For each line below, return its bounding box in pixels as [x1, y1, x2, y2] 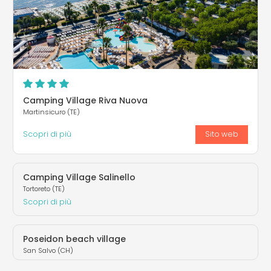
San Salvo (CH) [23, 245, 73, 255]
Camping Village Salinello [23, 171, 135, 184]
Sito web [205, 129, 238, 140]
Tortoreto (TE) [23, 184, 65, 194]
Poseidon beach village [23, 232, 126, 245]
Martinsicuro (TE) [23, 106, 80, 117]
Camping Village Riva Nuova [23, 94, 148, 106]
